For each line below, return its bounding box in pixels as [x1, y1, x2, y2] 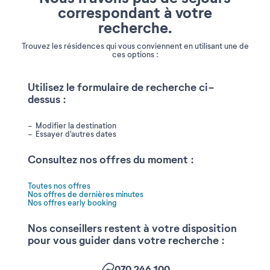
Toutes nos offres [28, 181, 90, 191]
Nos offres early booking [28, 198, 116, 208]
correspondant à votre [58, 4, 212, 23]
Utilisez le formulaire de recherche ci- [28, 81, 215, 95]
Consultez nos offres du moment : [28, 153, 194, 167]
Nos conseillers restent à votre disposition [28, 222, 237, 236]
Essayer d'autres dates [36, 130, 116, 139]
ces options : [111, 50, 159, 60]
